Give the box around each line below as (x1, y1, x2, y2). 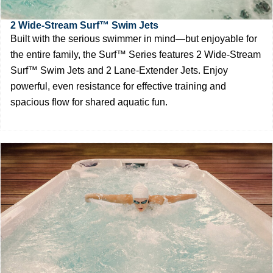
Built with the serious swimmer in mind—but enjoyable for (10, 33, 257, 44)
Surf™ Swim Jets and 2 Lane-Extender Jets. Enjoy (10, 65, 228, 76)
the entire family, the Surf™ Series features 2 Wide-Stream (10, 49, 261, 60)
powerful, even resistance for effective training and (10, 80, 226, 91)
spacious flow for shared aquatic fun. (10, 96, 168, 107)
